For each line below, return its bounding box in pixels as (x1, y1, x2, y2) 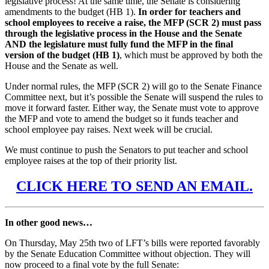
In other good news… (5, 217, 92, 228)
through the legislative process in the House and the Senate (5, 28, 242, 38)
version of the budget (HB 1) (5, 49, 119, 60)
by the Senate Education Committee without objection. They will (5, 248, 250, 259)
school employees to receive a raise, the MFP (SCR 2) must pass (5, 17, 261, 28)
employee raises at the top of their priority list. (5, 155, 177, 166)
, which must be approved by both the (119, 49, 262, 60)
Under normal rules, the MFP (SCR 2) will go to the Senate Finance (5, 80, 262, 91)
